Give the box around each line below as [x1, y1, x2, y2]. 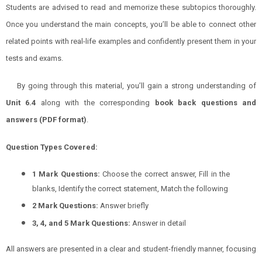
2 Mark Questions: [32, 201, 98, 210]
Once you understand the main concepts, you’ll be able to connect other [6, 19, 256, 29]
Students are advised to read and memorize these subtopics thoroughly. [6, 2, 256, 12]
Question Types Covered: [6, 142, 98, 151]
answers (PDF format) [6, 115, 87, 124]
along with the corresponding [40, 98, 155, 107]
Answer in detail [130, 218, 186, 227]
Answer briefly [98, 201, 149, 210]
